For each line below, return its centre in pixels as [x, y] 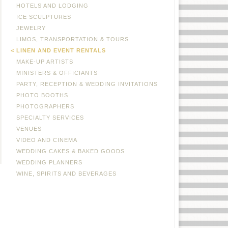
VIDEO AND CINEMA [47, 140]
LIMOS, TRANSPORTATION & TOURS [73, 39]
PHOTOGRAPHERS [45, 106]
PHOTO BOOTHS [42, 95]
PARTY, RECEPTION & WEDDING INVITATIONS [87, 84]
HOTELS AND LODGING [52, 6]
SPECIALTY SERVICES [50, 118]
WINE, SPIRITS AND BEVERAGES [66, 174]
